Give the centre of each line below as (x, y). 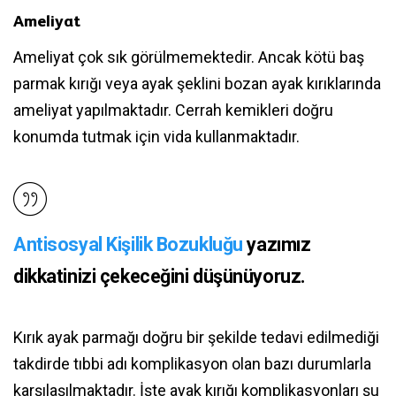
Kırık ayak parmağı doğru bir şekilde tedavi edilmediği (196, 337)
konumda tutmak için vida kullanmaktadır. (156, 136)
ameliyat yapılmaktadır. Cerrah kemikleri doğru (173, 110)
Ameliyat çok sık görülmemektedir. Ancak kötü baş (189, 57)
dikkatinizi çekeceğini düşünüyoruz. (160, 276)
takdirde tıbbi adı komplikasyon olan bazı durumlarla (192, 363)
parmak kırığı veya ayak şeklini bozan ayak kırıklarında (197, 83)
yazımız (277, 244)
